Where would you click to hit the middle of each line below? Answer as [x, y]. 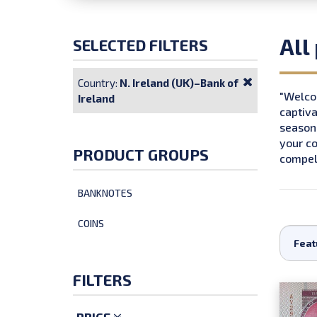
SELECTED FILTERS [140, 45]
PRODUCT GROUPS [141, 155]
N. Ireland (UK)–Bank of [179, 83]
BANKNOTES [105, 193]
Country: [99, 83]
